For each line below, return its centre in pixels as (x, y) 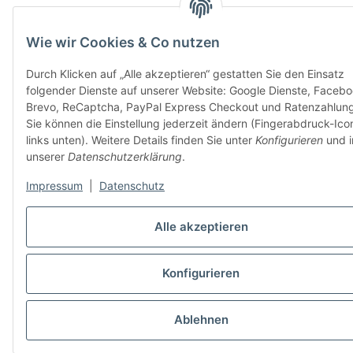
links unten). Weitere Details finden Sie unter (141, 140)
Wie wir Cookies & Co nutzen (123, 43)
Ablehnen (201, 320)
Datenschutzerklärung (125, 157)
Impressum (54, 186)
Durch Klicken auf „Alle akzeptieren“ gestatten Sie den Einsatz (185, 74)
